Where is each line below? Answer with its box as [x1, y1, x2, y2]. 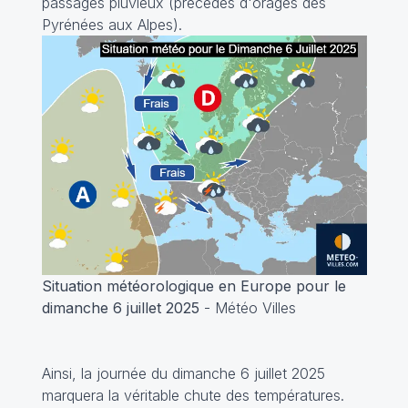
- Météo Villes [199, 299, 296, 318]
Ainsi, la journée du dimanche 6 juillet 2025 [41, 364, 325, 383]
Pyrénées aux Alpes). [41, 15, 182, 35]
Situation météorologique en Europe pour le [41, 277, 346, 296]
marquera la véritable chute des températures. [41, 386, 344, 405]
